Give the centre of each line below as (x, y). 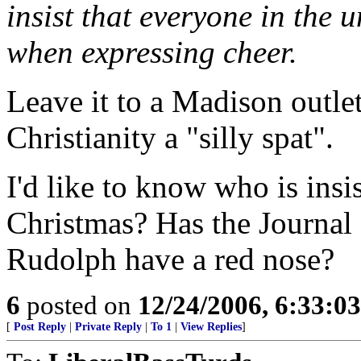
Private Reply (108, 327)
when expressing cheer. (152, 52)
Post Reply (40, 327)
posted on (79, 305)
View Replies (211, 327)
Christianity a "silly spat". (170, 137)
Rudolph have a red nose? (170, 259)
